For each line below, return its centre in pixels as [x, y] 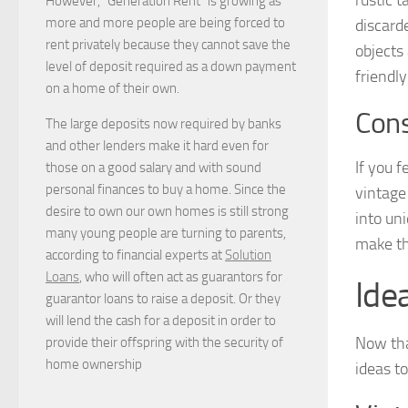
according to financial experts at [135, 255]
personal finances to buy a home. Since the [166, 189]
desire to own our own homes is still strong [167, 211]
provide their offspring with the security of [164, 342]
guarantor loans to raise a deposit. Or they [163, 298]
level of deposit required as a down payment [171, 66]
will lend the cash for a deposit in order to [161, 320]
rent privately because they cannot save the [168, 44]
